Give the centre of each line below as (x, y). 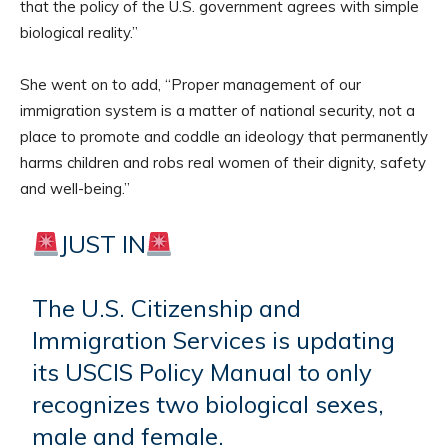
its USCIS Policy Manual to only (202, 372)
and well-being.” (75, 189)
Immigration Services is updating (214, 340)
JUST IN (102, 244)
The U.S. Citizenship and (167, 308)
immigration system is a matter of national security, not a (217, 111)
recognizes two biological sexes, (208, 404)
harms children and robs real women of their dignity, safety (223, 163)
